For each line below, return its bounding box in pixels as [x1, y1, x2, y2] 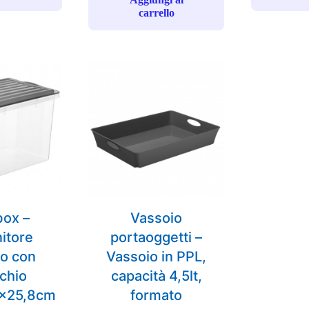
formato [130, 287, 183, 304]
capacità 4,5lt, [110, 268, 202, 285]
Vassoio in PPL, [106, 248, 207, 266]
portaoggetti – [110, 229, 203, 246]
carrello [138, 7, 175, 19]
